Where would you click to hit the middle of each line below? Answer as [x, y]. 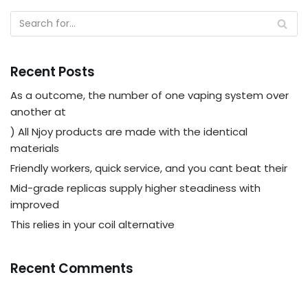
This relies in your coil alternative [92, 224]
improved [35, 205]
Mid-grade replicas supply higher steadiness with [135, 188]
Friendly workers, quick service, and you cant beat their [149, 168]
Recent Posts [53, 72]
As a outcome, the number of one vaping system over [150, 95]
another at [38, 112]
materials [35, 148]
